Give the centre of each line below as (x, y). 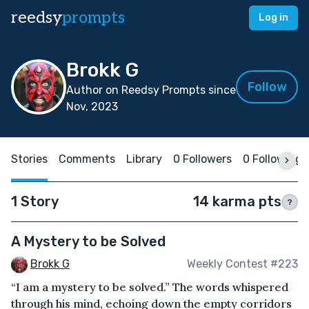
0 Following (272, 159)
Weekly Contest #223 (242, 264)
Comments (87, 159)
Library (144, 159)
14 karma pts (237, 201)
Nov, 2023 (92, 107)
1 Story (35, 201)
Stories (29, 159)
